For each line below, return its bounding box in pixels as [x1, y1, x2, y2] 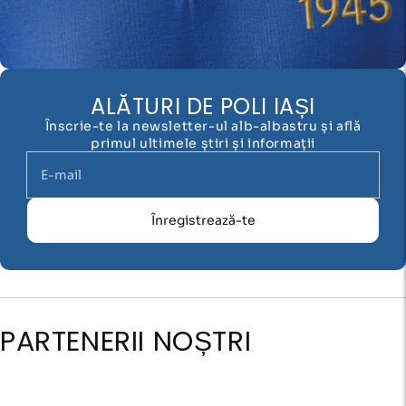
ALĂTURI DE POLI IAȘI [91, 92, 316, 122]
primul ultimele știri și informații [90, 135, 315, 152]
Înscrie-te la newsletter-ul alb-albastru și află [44, 118, 362, 135]
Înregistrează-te [150, 211, 256, 228]
